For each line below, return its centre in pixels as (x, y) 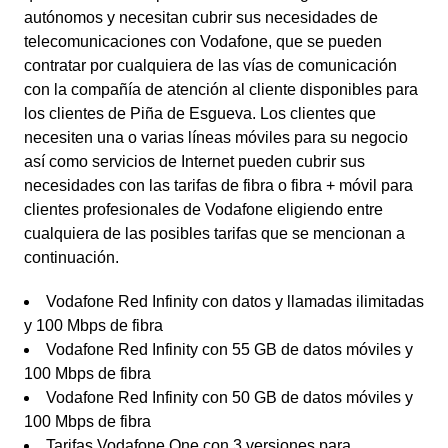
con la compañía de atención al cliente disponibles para (221, 89)
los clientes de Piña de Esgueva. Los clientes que (200, 113)
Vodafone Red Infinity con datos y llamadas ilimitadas (235, 301)
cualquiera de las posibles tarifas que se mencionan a (214, 233)
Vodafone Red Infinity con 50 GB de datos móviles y (229, 397)
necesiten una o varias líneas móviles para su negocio (216, 137)
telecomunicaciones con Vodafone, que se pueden (203, 41)
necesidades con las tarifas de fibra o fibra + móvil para (218, 185)
